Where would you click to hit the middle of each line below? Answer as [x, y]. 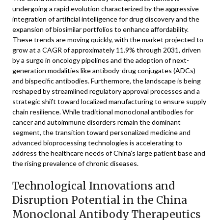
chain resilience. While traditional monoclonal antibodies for [103, 112]
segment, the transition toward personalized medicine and [101, 132]
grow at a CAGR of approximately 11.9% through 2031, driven [107, 50]
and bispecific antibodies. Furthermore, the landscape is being [107, 81]
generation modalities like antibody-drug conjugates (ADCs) [104, 70]
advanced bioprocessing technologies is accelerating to [97, 143]
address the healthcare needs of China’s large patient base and [109, 153]
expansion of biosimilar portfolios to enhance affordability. [100, 29]
